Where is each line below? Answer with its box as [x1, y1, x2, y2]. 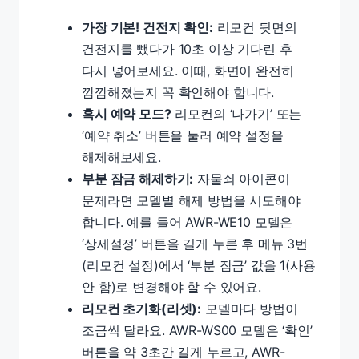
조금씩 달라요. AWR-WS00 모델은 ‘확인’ [82, 322, 313, 338]
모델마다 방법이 [201, 301, 298, 317]
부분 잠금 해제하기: [82, 171, 194, 187]
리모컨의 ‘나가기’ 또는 [171, 106, 302, 122]
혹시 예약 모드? [82, 106, 171, 122]
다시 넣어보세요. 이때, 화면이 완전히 [82, 63, 294, 79]
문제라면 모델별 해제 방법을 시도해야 [82, 192, 301, 208]
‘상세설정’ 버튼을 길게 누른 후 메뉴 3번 [82, 236, 309, 252]
